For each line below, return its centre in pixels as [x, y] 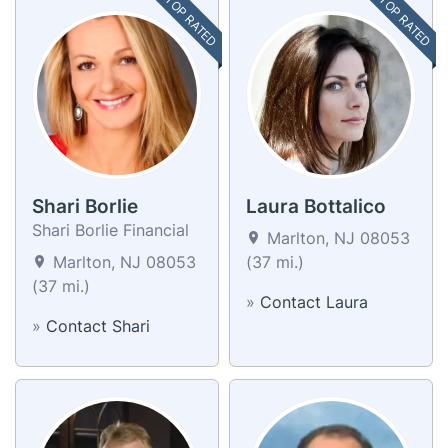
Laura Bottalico [316, 206]
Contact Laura [314, 301]
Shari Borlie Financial [110, 229]
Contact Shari [98, 325]
